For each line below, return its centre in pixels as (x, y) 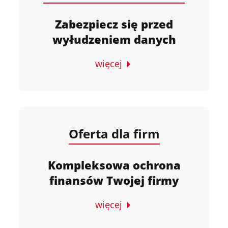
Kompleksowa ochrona (114, 165)
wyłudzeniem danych (114, 39)
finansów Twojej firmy (114, 180)
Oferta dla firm (114, 134)
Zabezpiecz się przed (114, 24)
